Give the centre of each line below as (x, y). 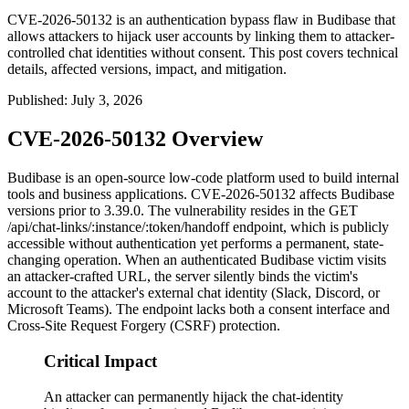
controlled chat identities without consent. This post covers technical (203, 53)
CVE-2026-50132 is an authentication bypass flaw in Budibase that (201, 20)
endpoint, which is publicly (309, 227)
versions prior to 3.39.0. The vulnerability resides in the (168, 211)
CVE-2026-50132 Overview (135, 139)
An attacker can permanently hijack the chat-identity (194, 396)
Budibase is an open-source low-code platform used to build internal (203, 178)
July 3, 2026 (107, 100)
